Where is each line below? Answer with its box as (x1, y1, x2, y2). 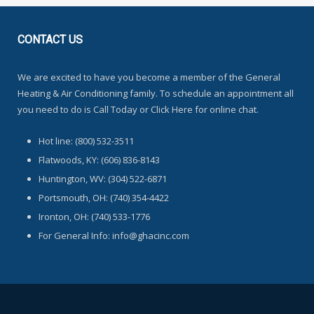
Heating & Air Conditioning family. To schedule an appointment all (18, 86, 294, 100)
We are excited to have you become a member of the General (18, 70, 280, 83)
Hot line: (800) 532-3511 (39, 134, 134, 147)
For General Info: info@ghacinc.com (39, 228, 189, 242)
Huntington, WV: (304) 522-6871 (39, 172, 167, 185)
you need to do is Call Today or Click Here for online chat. (18, 102, 259, 116)
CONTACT (18, 32, 66, 46)
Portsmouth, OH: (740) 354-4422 (39, 191, 169, 204)
